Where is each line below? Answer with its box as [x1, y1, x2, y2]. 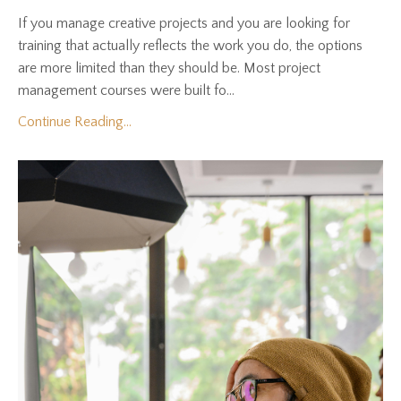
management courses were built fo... [18, 81, 235, 98]
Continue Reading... [18, 113, 132, 130]
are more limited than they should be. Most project [18, 59, 320, 76]
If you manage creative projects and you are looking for [18, 14, 350, 31]
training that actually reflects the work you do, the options [18, 37, 363, 54]
